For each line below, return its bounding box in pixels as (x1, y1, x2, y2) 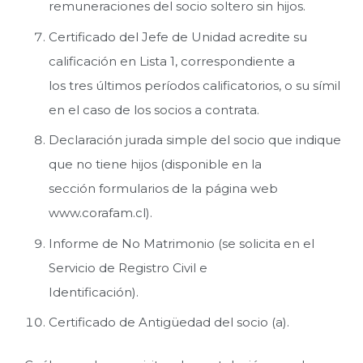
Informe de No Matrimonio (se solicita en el (49, 235, 314, 251)
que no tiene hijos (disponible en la (49, 156, 262, 173)
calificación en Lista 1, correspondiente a (49, 53, 295, 69)
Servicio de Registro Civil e (49, 259, 207, 275)
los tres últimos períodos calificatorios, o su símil (49, 77, 340, 93)
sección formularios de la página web (49, 181, 278, 197)
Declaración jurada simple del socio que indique (49, 132, 341, 148)
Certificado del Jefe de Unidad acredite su (49, 28, 307, 45)
